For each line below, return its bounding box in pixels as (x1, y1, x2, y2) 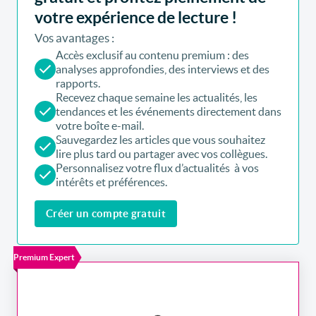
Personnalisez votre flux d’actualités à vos (56, 161, 259, 174)
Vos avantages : (35, 30, 114, 44)
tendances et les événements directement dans (56, 104, 281, 118)
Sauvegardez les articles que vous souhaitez (56, 133, 265, 146)
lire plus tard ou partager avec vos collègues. (56, 147, 267, 160)
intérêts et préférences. (56, 175, 167, 188)
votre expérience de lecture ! (35, 7, 237, 27)
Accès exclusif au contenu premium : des (56, 48, 249, 61)
